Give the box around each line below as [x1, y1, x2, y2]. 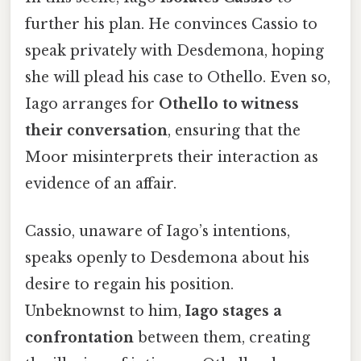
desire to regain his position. [25, 276, 234, 294]
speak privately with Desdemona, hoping [25, 41, 324, 60]
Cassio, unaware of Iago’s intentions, [25, 222, 290, 241]
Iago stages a [185, 302, 282, 321]
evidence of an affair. [25, 174, 176, 193]
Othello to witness [159, 94, 299, 113]
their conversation [25, 121, 168, 139]
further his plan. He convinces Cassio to [25, 15, 317, 33]
